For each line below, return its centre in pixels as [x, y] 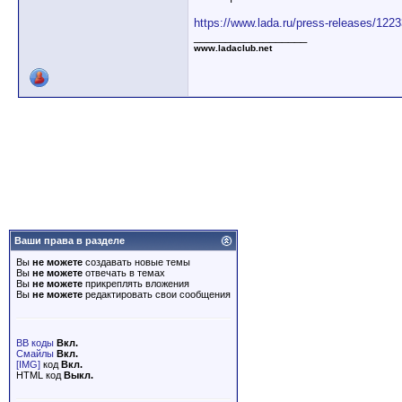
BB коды [35, 343]
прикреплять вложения [136, 284]
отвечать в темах [124, 273]
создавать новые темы [136, 262]
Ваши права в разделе [70, 240]
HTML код [40, 375]
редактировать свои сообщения [157, 294]
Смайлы [35, 354]
